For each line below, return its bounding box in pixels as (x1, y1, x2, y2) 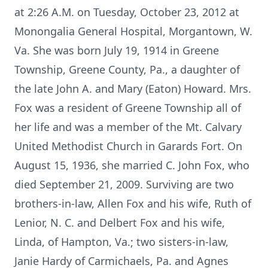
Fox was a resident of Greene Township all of (14, 100, 241, 115)
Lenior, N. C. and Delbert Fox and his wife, (14, 215, 225, 230)
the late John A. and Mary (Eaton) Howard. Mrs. (14, 81, 251, 96)
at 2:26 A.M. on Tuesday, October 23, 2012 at (14, 5, 239, 19)
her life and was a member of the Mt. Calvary (14, 120, 242, 134)
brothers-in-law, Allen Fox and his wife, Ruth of (14, 196, 251, 211)
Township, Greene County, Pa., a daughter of (14, 62, 240, 77)
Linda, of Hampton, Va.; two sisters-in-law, (14, 234, 229, 249)
